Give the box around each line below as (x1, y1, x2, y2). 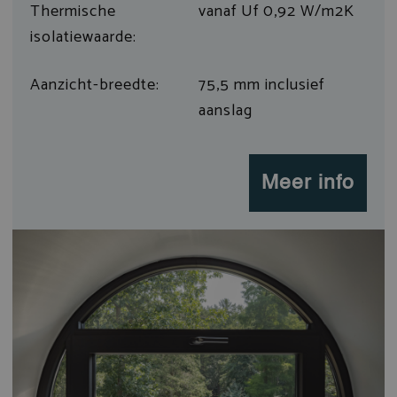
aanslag (198, 97, 253, 124)
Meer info (261, 173, 355, 194)
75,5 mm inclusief (198, 71, 324, 98)
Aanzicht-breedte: (29, 71, 160, 98)
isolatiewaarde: (29, 23, 136, 51)
